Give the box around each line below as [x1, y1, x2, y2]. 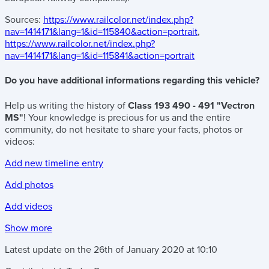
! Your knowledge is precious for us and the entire [23, 111, 231, 124]
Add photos [5, 178, 53, 191]
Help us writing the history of [5, 99, 128, 112]
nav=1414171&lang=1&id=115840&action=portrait [5, 26, 198, 38]
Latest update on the [5, 243, 94, 256]
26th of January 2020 [94, 243, 184, 256]
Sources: [5, 14, 43, 26]
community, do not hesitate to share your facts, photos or [5, 123, 243, 136]
